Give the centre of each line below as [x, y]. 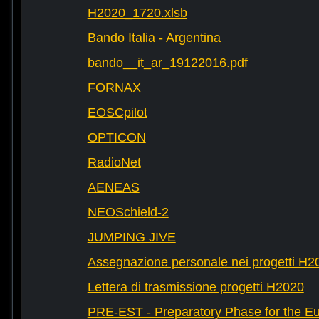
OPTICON [116, 138]
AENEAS [113, 188]
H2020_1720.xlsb [137, 13]
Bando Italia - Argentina [154, 38]
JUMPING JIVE [131, 237]
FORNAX [114, 88]
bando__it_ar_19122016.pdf [167, 63]
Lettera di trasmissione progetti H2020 [195, 287]
